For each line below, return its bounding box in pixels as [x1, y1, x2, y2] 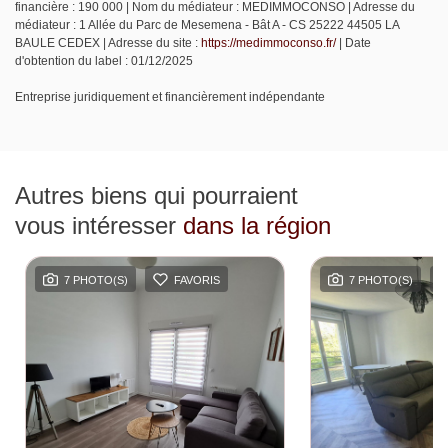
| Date [336, 36, 371, 51]
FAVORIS [174, 273, 220, 286]
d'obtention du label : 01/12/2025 [15, 54, 193, 69]
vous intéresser [15, 212, 183, 240]
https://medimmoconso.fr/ [201, 36, 336, 51]
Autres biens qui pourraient [15, 182, 298, 210]
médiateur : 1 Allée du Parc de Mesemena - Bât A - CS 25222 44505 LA [15, 18, 399, 33]
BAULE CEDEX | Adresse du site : [15, 36, 201, 51]
